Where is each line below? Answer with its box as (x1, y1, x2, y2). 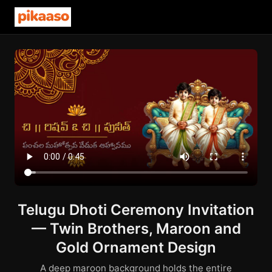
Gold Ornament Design (56, 239, 216, 256)
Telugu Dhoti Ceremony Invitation (18, 201, 254, 219)
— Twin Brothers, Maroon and (31, 220, 241, 237)
